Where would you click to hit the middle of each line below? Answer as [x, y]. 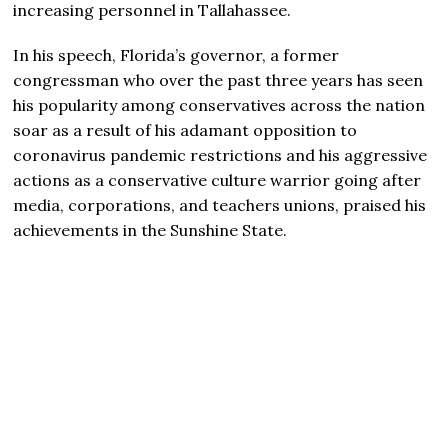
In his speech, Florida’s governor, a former [176, 54]
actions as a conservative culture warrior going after [217, 179]
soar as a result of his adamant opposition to [185, 129]
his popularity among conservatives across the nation [219, 104]
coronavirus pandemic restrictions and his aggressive [220, 154]
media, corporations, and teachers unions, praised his [220, 204]
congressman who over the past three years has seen [218, 79]
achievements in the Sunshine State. [150, 229]
